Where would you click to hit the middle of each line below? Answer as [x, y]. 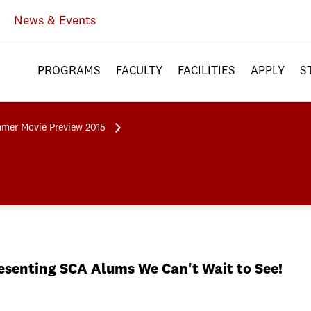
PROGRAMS [69, 71]
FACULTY [139, 71]
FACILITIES [207, 71]
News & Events [55, 21]
